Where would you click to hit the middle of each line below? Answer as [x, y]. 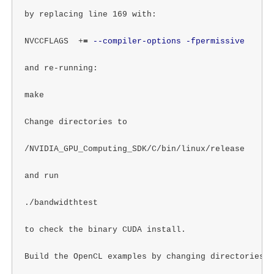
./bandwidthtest [61, 202]
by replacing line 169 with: [90, 14]
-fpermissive [215, 41]
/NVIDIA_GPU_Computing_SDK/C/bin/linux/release [134, 149]
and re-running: [61, 68]
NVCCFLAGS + [54, 41]
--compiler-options [137, 41]
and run [41, 176]
